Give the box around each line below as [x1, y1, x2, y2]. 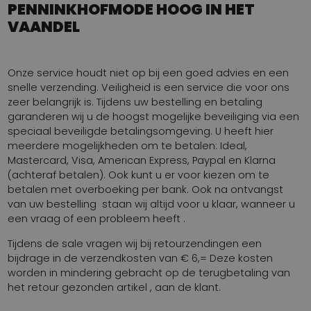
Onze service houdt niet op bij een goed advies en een [8, 65, 289, 80]
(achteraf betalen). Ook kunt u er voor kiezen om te [8, 167, 270, 182]
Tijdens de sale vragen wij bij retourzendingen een [8, 236, 262, 251]
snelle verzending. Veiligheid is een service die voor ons [8, 80, 290, 94]
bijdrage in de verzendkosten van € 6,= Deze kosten [8, 251, 274, 265]
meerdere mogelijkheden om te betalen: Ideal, [8, 138, 248, 153]
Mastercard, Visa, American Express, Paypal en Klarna [8, 153, 276, 167]
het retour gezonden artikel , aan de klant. [8, 280, 221, 294]
